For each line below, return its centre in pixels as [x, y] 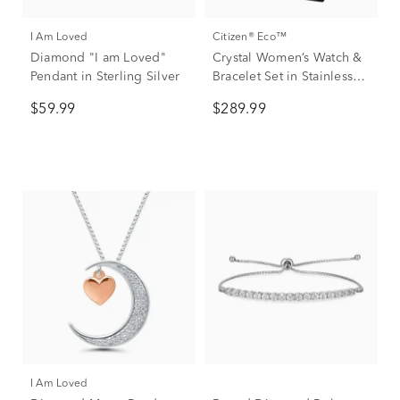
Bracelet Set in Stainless [283, 77]
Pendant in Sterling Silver [105, 77]
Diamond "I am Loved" [98, 58]
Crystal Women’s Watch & [287, 58]
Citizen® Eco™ [254, 37]
